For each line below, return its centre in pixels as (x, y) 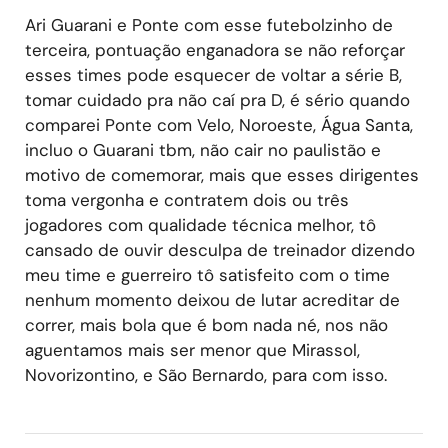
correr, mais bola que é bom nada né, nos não (206, 324)
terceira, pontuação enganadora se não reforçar (215, 49)
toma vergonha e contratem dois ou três (187, 199)
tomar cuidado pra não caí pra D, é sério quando (217, 99)
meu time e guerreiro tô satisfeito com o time (207, 274)
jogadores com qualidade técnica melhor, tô (200, 224)
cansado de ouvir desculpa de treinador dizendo (220, 249)
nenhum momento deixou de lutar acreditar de (212, 299)
